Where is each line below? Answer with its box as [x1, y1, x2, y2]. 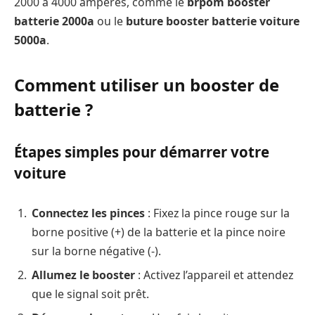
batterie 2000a [14, 13, 94, 30]
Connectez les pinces [32, 205, 145, 221]
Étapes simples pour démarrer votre [14, 142, 269, 162]
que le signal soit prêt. [32, 285, 149, 302]
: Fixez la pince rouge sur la [145, 205, 290, 221]
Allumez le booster [32, 266, 135, 283]
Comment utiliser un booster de [14, 73, 279, 97]
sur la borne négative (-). [32, 243, 161, 259]
